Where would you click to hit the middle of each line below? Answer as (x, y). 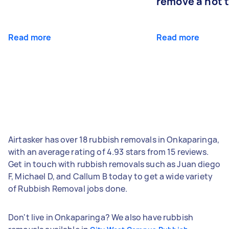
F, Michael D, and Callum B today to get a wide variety (111, 176)
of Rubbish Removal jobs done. (68, 188)
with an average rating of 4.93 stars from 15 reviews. (108, 152)
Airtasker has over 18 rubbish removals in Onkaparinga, (114, 139)
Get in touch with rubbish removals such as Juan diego (114, 164)
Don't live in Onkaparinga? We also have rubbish (101, 217)
